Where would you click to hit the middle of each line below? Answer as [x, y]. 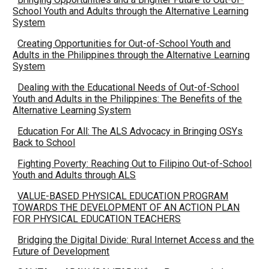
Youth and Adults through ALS [74, 175]
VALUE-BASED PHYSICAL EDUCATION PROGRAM [123, 196]
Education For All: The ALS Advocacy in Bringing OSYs [130, 131]
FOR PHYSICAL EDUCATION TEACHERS [97, 219]
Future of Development [61, 251]
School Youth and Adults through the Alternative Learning [131, 11]
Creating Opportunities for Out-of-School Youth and [124, 44]
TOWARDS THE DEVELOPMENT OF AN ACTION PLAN [126, 207]
